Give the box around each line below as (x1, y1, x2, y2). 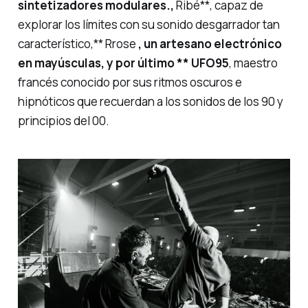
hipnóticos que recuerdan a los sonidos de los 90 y (17, 93, 283, 110)
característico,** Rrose (17, 36, 138, 52)
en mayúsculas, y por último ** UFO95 (17, 55, 229, 71)
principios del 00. (17, 113, 109, 129)
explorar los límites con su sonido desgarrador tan (17, 16, 280, 33)
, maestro (228, 55, 278, 71)
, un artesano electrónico (137, 36, 282, 52)
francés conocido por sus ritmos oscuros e (17, 74, 242, 91)
